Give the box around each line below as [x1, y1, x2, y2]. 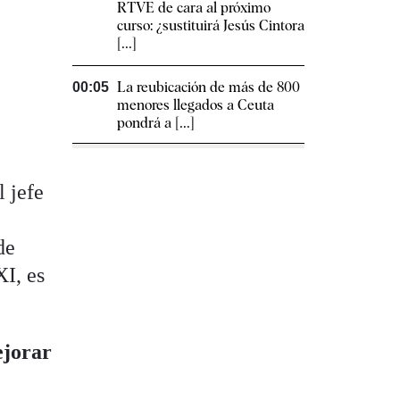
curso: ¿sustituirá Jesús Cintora [117, 17, 304, 35]
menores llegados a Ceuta [117, 96, 274, 114]
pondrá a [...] [117, 114, 195, 132]
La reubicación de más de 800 [117, 79, 300, 96]
